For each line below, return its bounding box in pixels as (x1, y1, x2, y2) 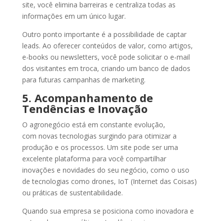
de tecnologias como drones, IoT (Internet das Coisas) (22, 176, 197, 186)
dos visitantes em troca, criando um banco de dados (22, 63, 190, 73)
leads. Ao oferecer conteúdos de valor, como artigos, (22, 40, 193, 50)
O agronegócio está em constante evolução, (22, 119, 165, 129)
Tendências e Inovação (22, 101, 147, 116)
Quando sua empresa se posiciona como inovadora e (22, 206, 194, 216)
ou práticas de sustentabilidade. (22, 187, 123, 197)
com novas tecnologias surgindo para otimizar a (22, 131, 177, 141)
